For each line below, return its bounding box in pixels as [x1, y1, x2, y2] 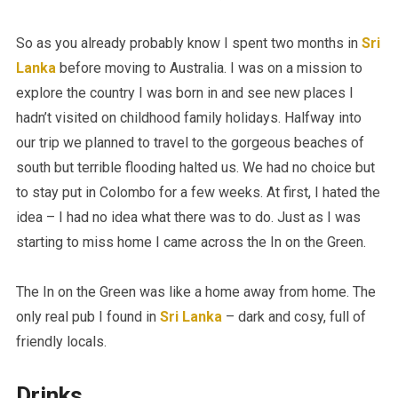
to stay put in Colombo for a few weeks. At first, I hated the [15, 184, 380, 202]
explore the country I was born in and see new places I [15, 84, 354, 102]
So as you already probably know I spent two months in [15, 35, 362, 52]
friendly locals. [15, 333, 107, 351]
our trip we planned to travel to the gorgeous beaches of [15, 134, 364, 152]
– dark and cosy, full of [221, 308, 366, 326]
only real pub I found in [15, 308, 160, 326]
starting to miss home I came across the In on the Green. [15, 234, 366, 251]
